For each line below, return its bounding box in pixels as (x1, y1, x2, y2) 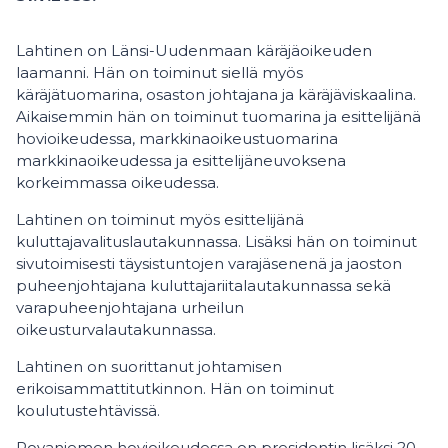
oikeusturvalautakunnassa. (16, 320, 216, 339)
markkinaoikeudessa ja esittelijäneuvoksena (16, 151, 346, 170)
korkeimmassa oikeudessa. (16, 173, 219, 192)
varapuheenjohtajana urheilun (16, 298, 244, 317)
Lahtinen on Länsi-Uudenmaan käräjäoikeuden (16, 41, 372, 60)
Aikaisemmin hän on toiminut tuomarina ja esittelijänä (16, 107, 421, 126)
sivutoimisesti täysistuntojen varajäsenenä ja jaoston (16, 254, 402, 273)
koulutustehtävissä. (16, 401, 160, 420)
